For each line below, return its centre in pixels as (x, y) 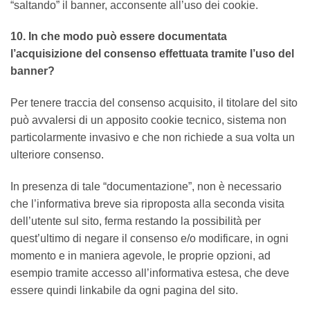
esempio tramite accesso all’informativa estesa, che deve (150, 273)
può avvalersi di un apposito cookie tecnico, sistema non (148, 120)
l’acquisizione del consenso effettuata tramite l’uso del (152, 54)
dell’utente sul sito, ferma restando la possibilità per (136, 221)
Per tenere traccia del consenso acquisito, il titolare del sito (154, 103)
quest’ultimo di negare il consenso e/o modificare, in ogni (149, 238)
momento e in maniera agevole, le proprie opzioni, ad (140, 255)
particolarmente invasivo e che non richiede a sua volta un (153, 138)
